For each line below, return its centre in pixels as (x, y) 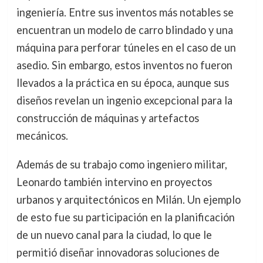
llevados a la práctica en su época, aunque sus (122, 83)
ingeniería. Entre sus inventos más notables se (125, 13)
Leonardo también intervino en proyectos (114, 182)
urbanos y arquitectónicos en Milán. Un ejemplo (128, 199)
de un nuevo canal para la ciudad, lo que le (114, 235)
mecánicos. (42, 136)
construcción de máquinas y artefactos (107, 118)
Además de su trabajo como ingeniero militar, (122, 164)
